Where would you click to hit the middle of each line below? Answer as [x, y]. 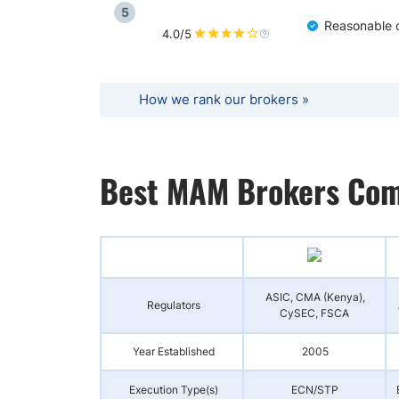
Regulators [173, 305]
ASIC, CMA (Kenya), [315, 297]
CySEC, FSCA [314, 313]
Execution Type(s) [173, 390]
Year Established [173, 351]
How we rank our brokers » [224, 99]
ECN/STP [315, 390]
